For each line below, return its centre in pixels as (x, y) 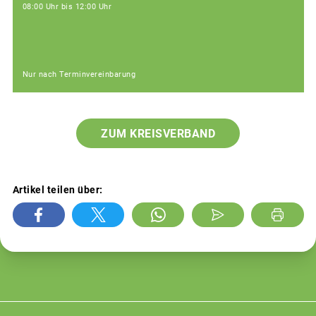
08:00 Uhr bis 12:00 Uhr (67, 7)
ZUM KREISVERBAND (158, 133)
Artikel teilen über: (57, 189)
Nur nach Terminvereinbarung (79, 75)
